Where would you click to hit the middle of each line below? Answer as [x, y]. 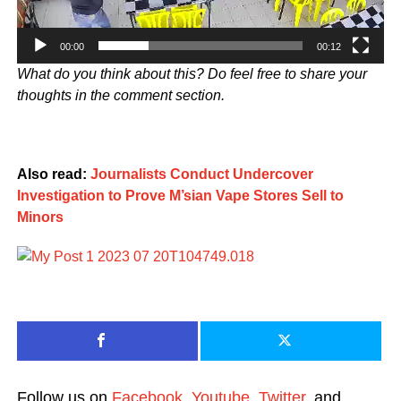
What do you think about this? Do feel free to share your [192, 74]
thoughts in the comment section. [120, 96]
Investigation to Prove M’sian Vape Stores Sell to [180, 196]
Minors [40, 218]
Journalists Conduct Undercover [201, 175]
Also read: [53, 175]
